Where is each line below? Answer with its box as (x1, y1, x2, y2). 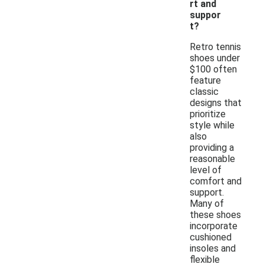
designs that (190, 97, 242, 108)
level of (190, 164, 222, 176)
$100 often (190, 63, 237, 75)
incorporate (190, 220, 237, 232)
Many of (190, 197, 224, 209)
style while (190, 119, 235, 131)
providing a (190, 141, 234, 153)
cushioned (190, 231, 232, 243)
